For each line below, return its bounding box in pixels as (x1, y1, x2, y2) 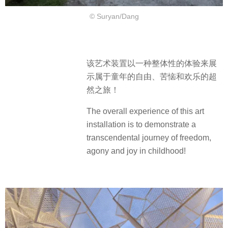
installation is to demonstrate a (87, 120, 196, 129)
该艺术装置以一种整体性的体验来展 (87, 59, 217, 68)
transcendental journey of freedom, (87, 133, 211, 142)
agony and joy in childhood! (87, 147, 186, 156)
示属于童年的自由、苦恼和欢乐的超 (87, 72, 217, 81)
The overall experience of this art (87, 107, 204, 116)
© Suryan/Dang (89, 12, 139, 21)
